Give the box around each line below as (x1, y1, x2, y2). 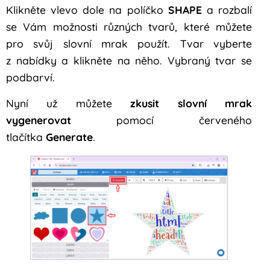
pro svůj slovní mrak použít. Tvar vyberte (6, 37, 252, 51)
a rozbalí (201, 3, 253, 17)
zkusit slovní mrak (130, 96, 253, 110)
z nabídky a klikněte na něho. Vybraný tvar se (6, 54, 252, 67)
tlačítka (6, 130, 46, 143)
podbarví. (6, 71, 55, 84)
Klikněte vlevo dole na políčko (6, 3, 168, 17)
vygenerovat (6, 113, 71, 127)
